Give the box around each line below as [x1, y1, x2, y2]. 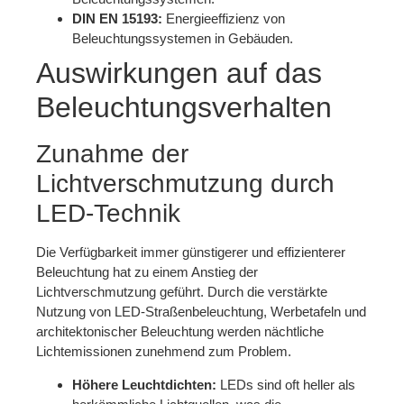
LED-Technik [36, 199, 180, 228]
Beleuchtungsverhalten [36, 91, 332, 124]
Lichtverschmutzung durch [36, 170, 335, 198]
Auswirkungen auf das [36, 57, 322, 90]
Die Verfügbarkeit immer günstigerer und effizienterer [36, 244, 345, 261]
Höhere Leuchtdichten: [72, 376, 216, 392]
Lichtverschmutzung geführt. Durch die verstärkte [36, 284, 327, 300]
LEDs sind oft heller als [216, 376, 355, 392]
